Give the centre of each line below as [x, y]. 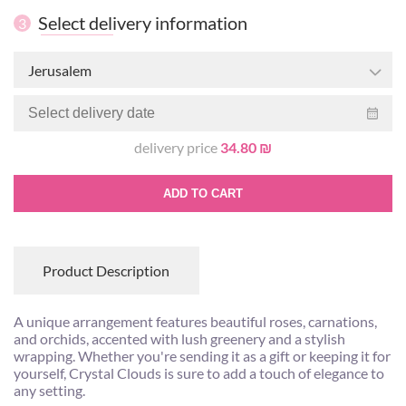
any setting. [49, 391]
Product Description [106, 271]
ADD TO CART [203, 194]
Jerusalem [60, 70]
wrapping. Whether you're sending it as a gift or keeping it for [202, 356]
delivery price [177, 148]
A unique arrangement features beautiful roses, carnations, [195, 322]
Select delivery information [143, 23]
